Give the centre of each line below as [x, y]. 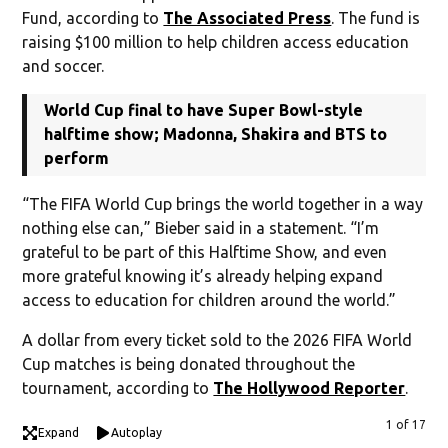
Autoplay [137, 432]
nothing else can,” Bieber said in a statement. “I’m [201, 227]
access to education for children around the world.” [209, 299]
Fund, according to [93, 17]
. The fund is [376, 17]
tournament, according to [118, 387]
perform [77, 157]
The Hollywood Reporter [309, 387]
